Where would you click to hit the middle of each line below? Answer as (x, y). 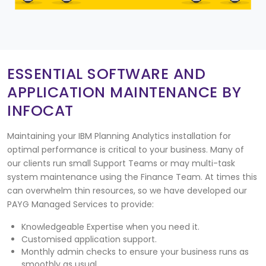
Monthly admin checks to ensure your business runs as (135, 252)
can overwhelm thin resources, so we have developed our (127, 191)
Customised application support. (89, 240)
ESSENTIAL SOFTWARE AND (106, 74)
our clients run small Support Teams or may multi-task (121, 164)
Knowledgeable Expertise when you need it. (110, 227)
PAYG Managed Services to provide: (80, 205)
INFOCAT (40, 111)
